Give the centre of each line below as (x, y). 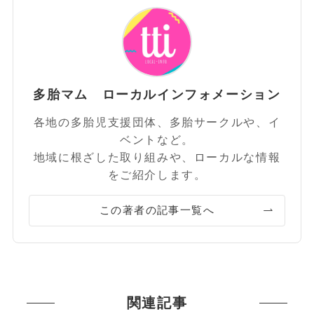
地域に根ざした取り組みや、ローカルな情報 (157, 157)
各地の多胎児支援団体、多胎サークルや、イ (157, 122)
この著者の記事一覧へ (157, 211)
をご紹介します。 (157, 175)
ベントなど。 (157, 140)
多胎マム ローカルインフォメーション (157, 94)
